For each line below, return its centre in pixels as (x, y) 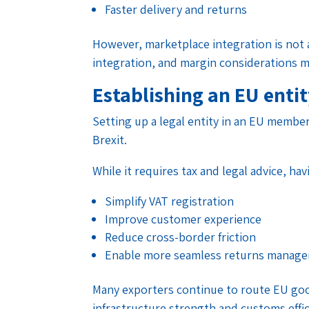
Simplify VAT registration (170, 201)
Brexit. (110, 139)
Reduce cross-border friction (181, 237)
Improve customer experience (183, 219)
